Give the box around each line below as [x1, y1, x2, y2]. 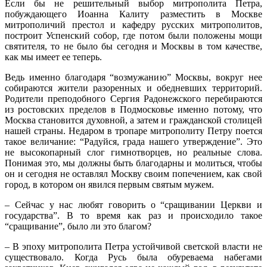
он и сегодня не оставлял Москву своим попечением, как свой [5, 168, 262, 179]
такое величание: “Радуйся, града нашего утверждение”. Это [5, 136, 262, 147]
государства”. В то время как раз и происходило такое [5, 210, 262, 221]
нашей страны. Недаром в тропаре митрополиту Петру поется [5, 125, 262, 136]
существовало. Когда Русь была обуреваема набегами [5, 252, 262, 262]
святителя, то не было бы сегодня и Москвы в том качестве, [5, 41, 262, 51]
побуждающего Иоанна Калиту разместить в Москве [5, 8, 262, 19]
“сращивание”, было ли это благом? [5, 221, 151, 231]
